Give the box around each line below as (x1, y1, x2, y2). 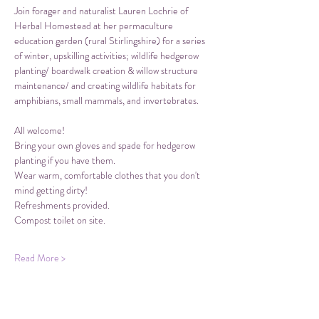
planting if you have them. (14, 153, 115, 168)
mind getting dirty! (14, 183, 88, 198)
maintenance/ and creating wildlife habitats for (14, 78, 198, 93)
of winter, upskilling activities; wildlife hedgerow (14, 48, 201, 63)
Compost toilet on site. (14, 213, 105, 228)
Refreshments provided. (14, 198, 112, 213)
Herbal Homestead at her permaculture (14, 19, 175, 33)
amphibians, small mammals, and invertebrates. (14, 93, 201, 108)
